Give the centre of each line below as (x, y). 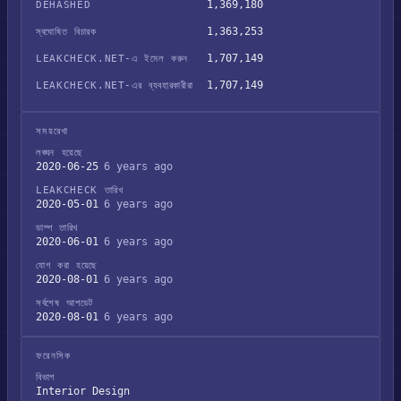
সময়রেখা (52, 131)
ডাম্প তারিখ (57, 228)
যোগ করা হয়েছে (67, 265)
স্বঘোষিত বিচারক (66, 32)
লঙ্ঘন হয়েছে (60, 153)
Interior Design (83, 391)
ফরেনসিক (54, 356)
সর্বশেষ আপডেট (64, 303)
